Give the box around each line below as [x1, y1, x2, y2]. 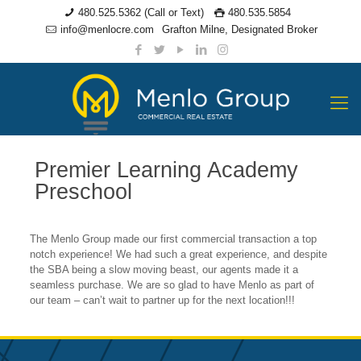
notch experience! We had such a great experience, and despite [29, 248, 327, 260]
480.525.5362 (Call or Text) [78, 6, 204, 19]
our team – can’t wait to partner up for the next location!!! [29, 294, 295, 306]
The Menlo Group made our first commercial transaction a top [29, 233, 317, 245]
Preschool [35, 180, 132, 204]
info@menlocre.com [60, 23, 154, 35]
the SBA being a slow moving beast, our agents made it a [29, 263, 298, 276]
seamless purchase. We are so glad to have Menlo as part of [29, 279, 314, 291]
